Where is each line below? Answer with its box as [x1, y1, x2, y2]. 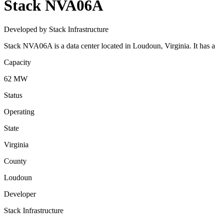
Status [4, 91, 22, 99]
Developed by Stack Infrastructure [4, 25, 108, 33]
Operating [4, 107, 34, 116]
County [4, 156, 27, 165]
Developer [4, 189, 36, 198]
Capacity [4, 58, 31, 66]
